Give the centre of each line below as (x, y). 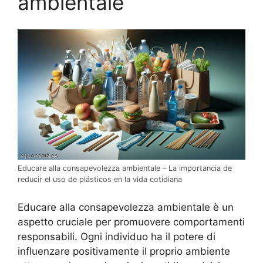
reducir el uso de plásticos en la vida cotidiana (100, 180)
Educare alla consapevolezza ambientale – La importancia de (125, 168)
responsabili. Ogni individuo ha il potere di (117, 236)
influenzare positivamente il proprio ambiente (124, 251)
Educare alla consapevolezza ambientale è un (126, 207)
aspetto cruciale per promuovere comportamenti (131, 222)
